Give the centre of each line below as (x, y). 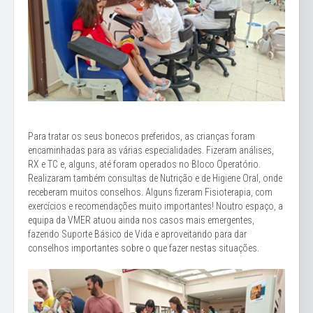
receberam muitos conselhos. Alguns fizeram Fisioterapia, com (150, 192)
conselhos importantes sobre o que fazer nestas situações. (144, 248)
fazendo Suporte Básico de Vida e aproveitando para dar (137, 234)
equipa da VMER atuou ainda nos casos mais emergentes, (141, 220)
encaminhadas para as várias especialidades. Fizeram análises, (151, 150)
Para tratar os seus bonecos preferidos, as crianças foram (141, 136)
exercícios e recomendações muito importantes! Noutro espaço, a (155, 206)
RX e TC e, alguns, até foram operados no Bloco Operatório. (144, 164)
